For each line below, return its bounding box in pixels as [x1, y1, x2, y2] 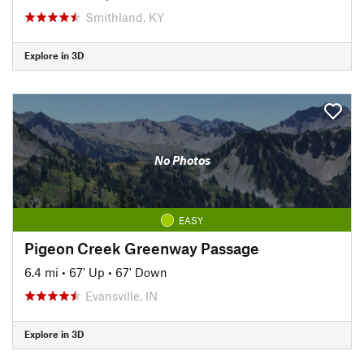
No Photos [154, 153, 210, 167]
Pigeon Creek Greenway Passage [24, 238, 259, 258]
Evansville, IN [85, 288, 158, 303]
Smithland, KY [85, 9, 164, 24]
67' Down [115, 264, 167, 279]
